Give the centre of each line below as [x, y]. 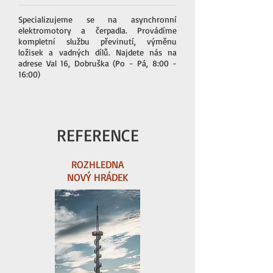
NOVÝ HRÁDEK [97, 177]
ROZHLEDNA [97, 164]
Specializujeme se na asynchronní [97, 19]
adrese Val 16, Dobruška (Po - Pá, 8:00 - [97, 63]
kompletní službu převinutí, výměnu [97, 41]
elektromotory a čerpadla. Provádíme [97, 30]
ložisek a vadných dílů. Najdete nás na [97, 52]
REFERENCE [97, 135]
